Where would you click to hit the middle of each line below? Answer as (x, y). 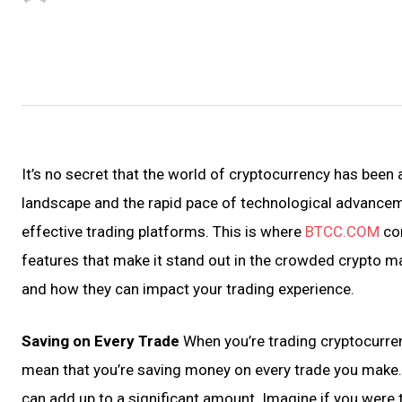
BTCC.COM (342, 232)
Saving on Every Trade (100, 341)
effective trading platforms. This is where (163, 232)
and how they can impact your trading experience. (188, 289)
